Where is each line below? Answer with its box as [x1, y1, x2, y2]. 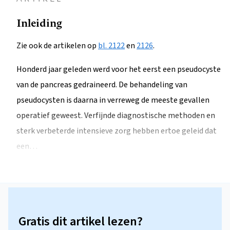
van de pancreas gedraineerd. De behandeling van [16, 79, 187, 91]
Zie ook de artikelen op [16, 40, 98, 52]
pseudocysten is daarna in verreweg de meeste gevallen [16, 94, 209, 106]
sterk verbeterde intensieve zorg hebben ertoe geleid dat [16, 125, 217, 137]
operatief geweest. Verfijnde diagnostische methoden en [16, 110, 215, 122]
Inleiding [16, 15, 62, 30]
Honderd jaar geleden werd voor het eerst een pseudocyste [16, 64, 221, 75]
